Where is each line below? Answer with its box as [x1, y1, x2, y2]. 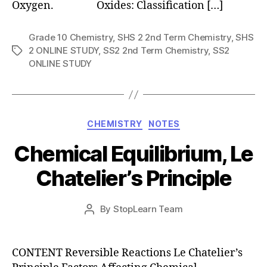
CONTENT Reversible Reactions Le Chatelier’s [12, 246, 243, 260]
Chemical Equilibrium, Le [14, 140, 253, 167]
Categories [133, 115, 186, 128]
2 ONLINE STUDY [29, 45, 99, 56]
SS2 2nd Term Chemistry [103, 45, 209, 56]
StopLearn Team [113, 203, 183, 215]
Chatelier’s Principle [35, 164, 232, 191]
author [88, 216, 117, 228]
